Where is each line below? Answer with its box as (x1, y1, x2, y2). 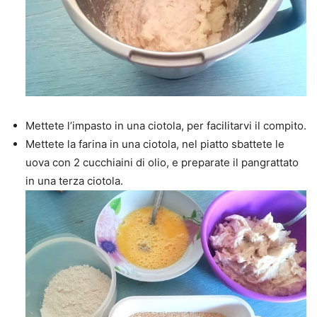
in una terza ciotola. (25, 173, 123, 188)
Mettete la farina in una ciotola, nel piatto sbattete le (25, 137, 284, 151)
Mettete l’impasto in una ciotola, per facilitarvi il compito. (25, 118, 306, 132)
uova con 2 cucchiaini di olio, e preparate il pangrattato (25, 155, 299, 169)
